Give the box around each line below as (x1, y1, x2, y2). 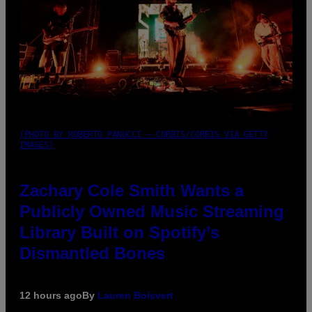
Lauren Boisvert (97, 289, 173, 301)
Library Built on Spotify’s (19, 222, 219, 242)
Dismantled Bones (19, 243, 165, 263)
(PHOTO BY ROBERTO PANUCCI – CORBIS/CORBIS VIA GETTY (19, 129, 268, 139)
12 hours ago (19, 289, 82, 301)
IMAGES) (19, 139, 54, 150)
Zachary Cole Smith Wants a (19, 180, 244, 200)
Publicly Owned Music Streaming (19, 201, 284, 221)
